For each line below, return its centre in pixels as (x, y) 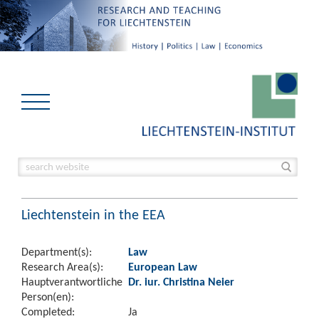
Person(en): (48, 297)
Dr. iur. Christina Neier (181, 282)
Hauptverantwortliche (72, 282)
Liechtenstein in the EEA (93, 214)
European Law (163, 267)
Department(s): (57, 252)
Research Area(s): (62, 267)
